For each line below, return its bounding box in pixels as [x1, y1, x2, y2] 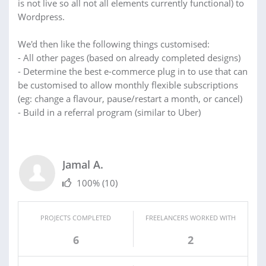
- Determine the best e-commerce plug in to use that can [18, 65, 248, 77]
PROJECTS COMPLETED [40, 213, 111, 222]
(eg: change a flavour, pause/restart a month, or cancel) [18, 92, 242, 104]
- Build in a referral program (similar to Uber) [18, 106, 201, 118]
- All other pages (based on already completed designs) [18, 51, 240, 64]
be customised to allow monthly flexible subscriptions [18, 78, 238, 91]
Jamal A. [62, 157, 103, 172]
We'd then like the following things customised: [18, 37, 210, 50]
